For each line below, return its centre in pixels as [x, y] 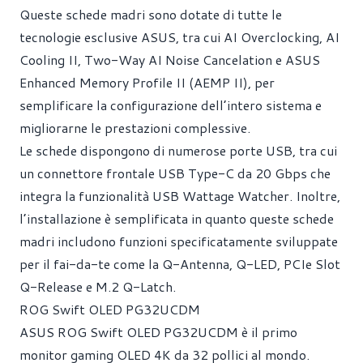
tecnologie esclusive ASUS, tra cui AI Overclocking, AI [179, 37]
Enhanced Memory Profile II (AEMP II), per [147, 82]
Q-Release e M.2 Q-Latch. [98, 286]
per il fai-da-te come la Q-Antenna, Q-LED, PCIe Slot [180, 264]
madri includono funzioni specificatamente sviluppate [179, 241]
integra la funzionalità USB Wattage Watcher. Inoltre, [180, 196]
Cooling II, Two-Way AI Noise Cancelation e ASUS [170, 60]
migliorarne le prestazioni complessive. [135, 128]
